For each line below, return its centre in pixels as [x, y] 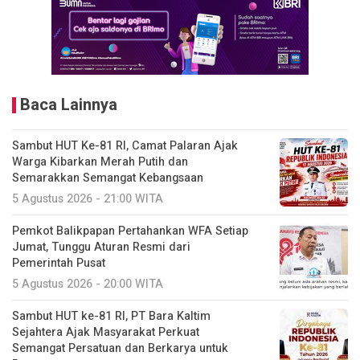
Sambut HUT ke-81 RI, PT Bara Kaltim [111, 317]
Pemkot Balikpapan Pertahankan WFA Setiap [130, 231]
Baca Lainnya [69, 105]
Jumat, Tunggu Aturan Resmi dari [101, 247]
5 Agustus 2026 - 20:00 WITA [88, 284]
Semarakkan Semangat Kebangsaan [108, 178]
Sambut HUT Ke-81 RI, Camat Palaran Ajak [125, 146]
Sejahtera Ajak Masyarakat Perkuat [106, 333]
